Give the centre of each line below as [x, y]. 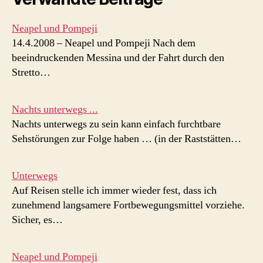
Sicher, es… [37, 220]
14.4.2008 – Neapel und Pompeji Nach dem [104, 43]
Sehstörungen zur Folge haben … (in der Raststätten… [127, 139]
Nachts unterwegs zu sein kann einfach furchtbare [116, 124]
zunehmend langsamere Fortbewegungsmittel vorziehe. [128, 205]
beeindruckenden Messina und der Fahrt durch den [118, 58]
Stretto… [31, 73]
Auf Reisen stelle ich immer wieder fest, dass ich [114, 191]
